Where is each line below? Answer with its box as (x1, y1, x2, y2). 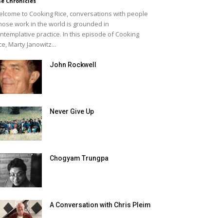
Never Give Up (50, 108, 94, 115)
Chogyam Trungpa (50, 154, 109, 162)
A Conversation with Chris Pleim (50, 201, 151, 209)
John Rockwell (50, 61, 96, 69)
